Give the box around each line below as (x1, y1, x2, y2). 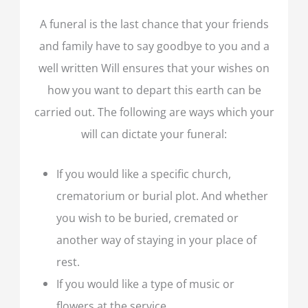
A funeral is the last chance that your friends (39, 16, 269, 32)
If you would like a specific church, (56, 166, 231, 182)
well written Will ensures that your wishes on (38, 60, 269, 76)
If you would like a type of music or (56, 276, 234, 292)
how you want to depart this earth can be (47, 82, 261, 98)
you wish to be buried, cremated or (56, 210, 239, 226)
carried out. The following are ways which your (34, 104, 274, 120)
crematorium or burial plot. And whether (56, 188, 268, 204)
